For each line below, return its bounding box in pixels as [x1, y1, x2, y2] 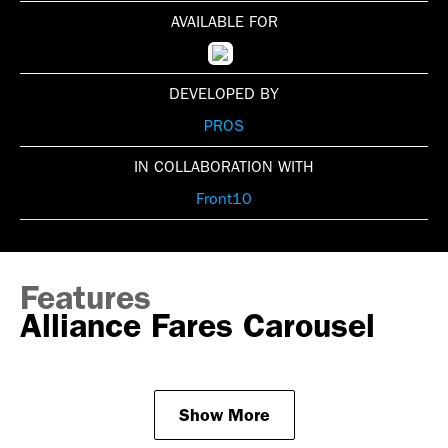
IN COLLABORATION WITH [134, 156, 314, 176]
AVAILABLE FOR [170, 11, 278, 31]
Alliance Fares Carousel [20, 304, 375, 346]
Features [20, 276, 151, 318]
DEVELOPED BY [169, 83, 279, 103]
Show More [178, 403, 270, 426]
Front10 [196, 188, 252, 208]
